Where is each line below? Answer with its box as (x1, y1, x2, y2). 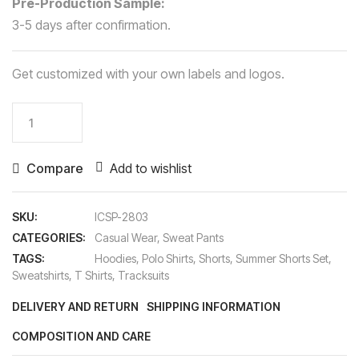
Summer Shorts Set (236, 251, 329, 265)
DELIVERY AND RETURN (12, 299, 139, 313)
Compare (26, 159, 83, 176)
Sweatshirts (12, 268, 69, 282)
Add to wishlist (110, 159, 192, 176)
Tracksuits (118, 268, 169, 282)
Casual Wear (95, 230, 157, 244)
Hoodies (95, 251, 136, 265)
